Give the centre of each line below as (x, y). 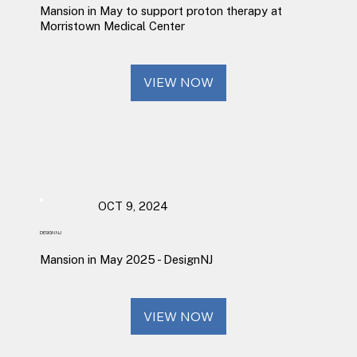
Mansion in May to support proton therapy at (161, 10)
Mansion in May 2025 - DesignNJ (126, 260)
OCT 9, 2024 (133, 206)
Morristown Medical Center (112, 25)
